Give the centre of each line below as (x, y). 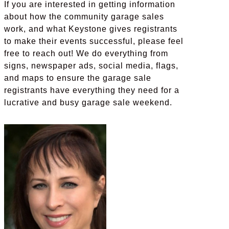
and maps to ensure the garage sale (77, 78)
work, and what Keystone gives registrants (90, 29)
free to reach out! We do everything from (86, 54)
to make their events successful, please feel (94, 41)
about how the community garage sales (84, 17)
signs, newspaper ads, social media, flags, (91, 66)
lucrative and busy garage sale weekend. (88, 103)
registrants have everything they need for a (91, 90)
